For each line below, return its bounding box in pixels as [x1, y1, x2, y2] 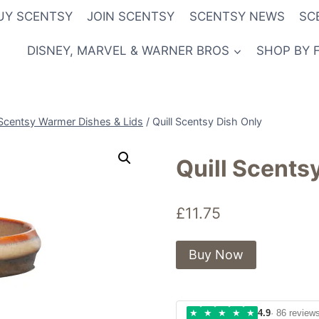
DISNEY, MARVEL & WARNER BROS [27, 43, 230, 58]
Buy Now [189, 246, 244, 262]
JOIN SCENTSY [87, 9, 175, 24]
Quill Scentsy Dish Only [152, 115, 262, 127]
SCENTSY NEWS [189, 9, 285, 24]
